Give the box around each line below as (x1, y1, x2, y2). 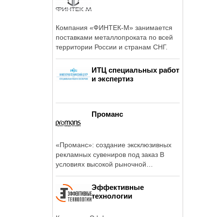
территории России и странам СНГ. (56, 43, 168, 51)
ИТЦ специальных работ (92, 65, 179, 74)
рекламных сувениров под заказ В (56, 150, 160, 158)
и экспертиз (92, 74, 133, 83)
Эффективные (92, 183, 144, 191)
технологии (92, 191, 132, 200)
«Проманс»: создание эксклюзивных (56, 140, 171, 149)
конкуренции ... (56, 170, 104, 178)
